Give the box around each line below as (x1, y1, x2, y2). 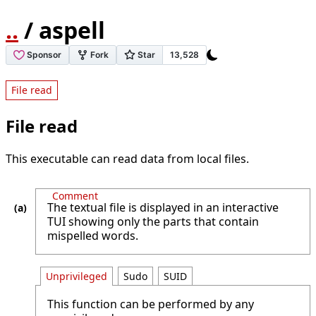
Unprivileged (46, 269, 107, 284)
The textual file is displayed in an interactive (47, 199, 279, 215)
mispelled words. (47, 227, 138, 243)
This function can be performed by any (47, 296, 254, 312)
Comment (52, 188, 98, 202)
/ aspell (18, 15, 105, 46)
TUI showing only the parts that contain (47, 213, 259, 229)
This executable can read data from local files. (6, 150, 249, 166)
